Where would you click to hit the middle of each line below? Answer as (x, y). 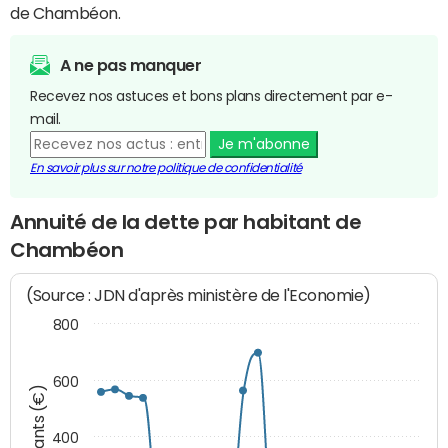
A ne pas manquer (131, 64)
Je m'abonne (263, 143)
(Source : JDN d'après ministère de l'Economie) (199, 296)
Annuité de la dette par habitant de (186, 221)
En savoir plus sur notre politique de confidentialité (166, 167)
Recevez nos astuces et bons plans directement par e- (211, 95)
